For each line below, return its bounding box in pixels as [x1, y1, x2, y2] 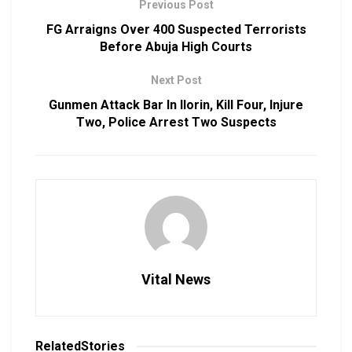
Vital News [141, 271, 211, 288]
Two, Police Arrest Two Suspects [75, 115, 277, 130]
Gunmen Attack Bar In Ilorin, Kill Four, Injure [49, 97, 303, 113]
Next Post [150, 74, 202, 87]
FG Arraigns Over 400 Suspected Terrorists [46, 22, 306, 38]
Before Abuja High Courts [100, 39, 252, 55]
